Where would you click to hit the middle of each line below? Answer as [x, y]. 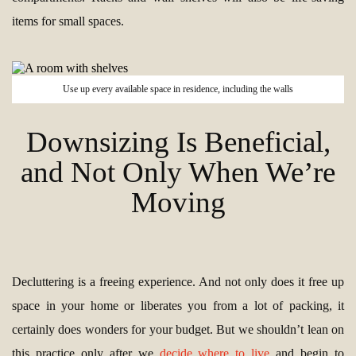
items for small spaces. [68, 21]
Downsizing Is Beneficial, [178, 142]
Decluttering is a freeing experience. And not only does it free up [178, 282]
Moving [178, 203]
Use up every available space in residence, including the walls [178, 89]
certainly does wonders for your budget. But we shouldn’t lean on [178, 330]
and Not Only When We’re [178, 172]
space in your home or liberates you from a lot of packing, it [178, 306]
